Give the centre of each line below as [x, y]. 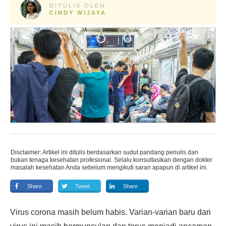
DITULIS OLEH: [79, 6]
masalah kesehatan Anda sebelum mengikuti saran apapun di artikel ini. [109, 167]
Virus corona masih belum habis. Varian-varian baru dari [110, 212]
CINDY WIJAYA [78, 13]
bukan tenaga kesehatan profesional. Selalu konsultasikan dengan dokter [111, 160]
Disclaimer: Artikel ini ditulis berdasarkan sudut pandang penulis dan [104, 152]
